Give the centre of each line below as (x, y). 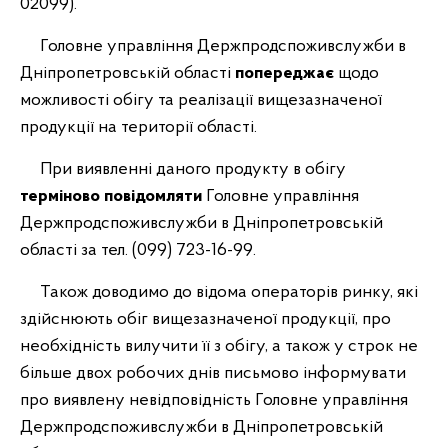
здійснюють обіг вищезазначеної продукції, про (205, 319)
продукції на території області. (138, 127)
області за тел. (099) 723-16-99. (138, 250)
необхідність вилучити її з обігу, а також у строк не (219, 346)
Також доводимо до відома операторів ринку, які (219, 292)
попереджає (286, 73)
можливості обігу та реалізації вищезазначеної (201, 100)
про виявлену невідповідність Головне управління (214, 400)
